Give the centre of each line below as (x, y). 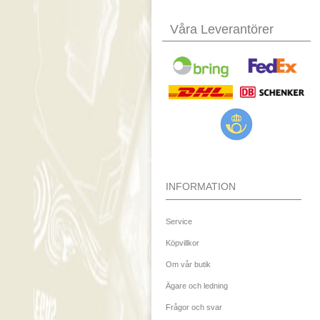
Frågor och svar (194, 307)
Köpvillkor (182, 242)
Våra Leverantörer (222, 29)
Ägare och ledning (197, 285)
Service (179, 221)
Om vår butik (188, 264)
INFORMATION (201, 186)
